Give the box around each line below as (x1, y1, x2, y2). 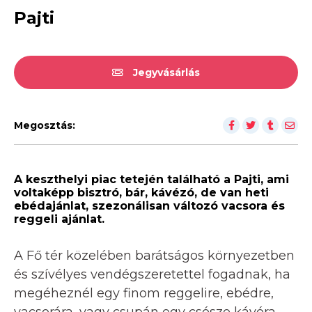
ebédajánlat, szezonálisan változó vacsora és (14, 198, 285, 212)
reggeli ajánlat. (14, 212, 104, 226)
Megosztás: (14, 118, 75, 132)
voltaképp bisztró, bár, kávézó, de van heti (14, 185, 269, 199)
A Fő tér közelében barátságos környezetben (14, 247, 295, 263)
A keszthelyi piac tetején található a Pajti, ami (14, 172, 289, 186)
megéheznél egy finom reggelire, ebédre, (14, 285, 274, 301)
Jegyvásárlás (130, 65, 200, 79)
